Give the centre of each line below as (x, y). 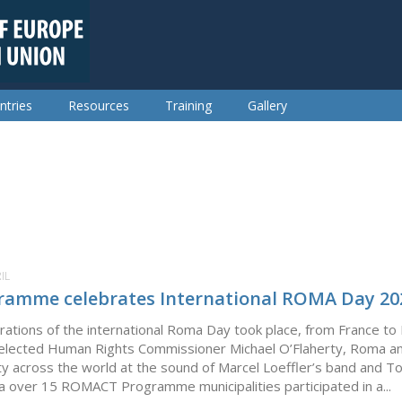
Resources (99, 105)
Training (188, 105)
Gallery (267, 105)
